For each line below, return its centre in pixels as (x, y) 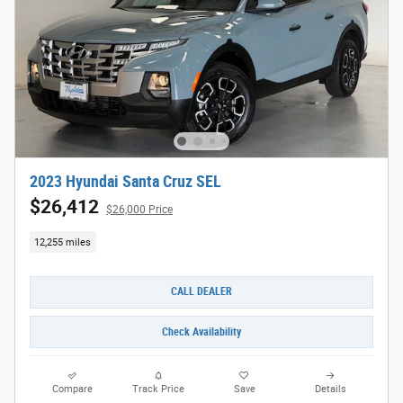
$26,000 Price (139, 210)
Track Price (159, 390)
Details (330, 390)
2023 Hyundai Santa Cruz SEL (125, 182)
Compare (73, 390)
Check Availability (201, 331)
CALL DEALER (201, 292)
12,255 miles (63, 242)
